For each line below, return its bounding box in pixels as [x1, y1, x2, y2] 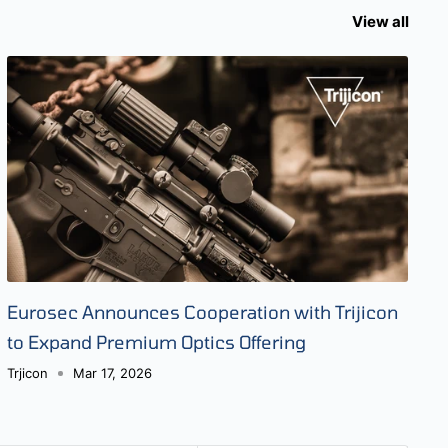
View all [352, 12, 412, 32]
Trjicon [6, 364, 48, 381]
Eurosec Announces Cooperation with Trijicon [6, 300, 398, 323]
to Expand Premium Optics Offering [6, 330, 306, 353]
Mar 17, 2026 [72, 364, 152, 381]
